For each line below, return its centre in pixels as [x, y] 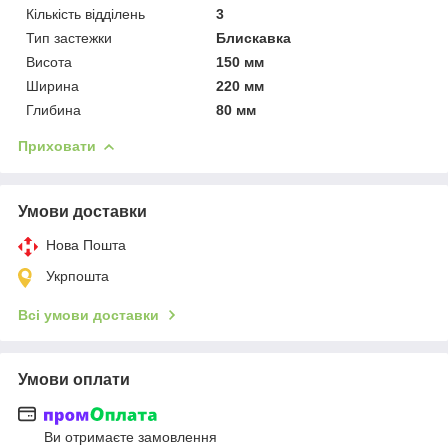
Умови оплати [74, 379]
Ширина [52, 85]
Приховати [57, 145]
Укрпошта [77, 275]
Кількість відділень [85, 13]
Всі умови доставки [88, 314]
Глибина [53, 109]
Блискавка [254, 37]
